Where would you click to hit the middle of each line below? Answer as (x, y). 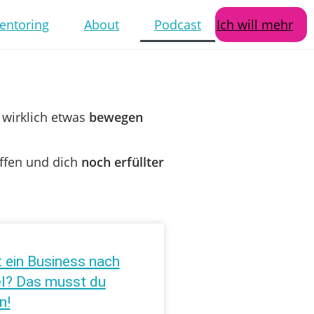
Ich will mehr (255, 25)
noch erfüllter (122, 162)
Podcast (178, 25)
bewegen (116, 117)
